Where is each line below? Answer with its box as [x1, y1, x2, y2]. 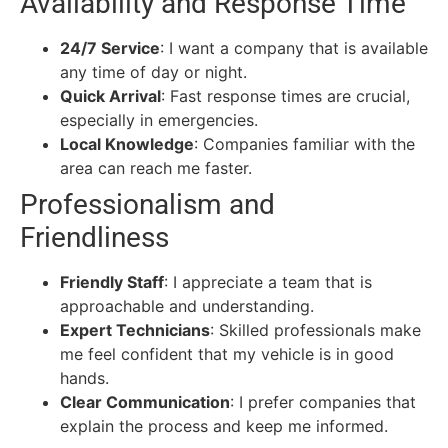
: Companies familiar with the [194, 133, 415, 154]
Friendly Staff [60, 271, 164, 292]
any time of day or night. [60, 61, 247, 82]
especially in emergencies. [60, 109, 258, 130]
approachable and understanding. [60, 295, 314, 316]
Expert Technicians [60, 319, 210, 340]
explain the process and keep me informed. [60, 415, 388, 436]
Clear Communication [60, 391, 230, 412]
